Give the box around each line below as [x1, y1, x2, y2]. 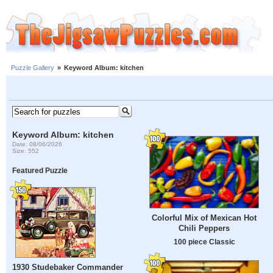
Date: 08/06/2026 [12, 140, 63, 147]
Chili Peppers [179, 224, 230, 233]
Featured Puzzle [12, 166, 68, 175]
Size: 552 [12, 147, 40, 154]
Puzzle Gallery [11, 64, 54, 72]
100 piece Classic [173, 238, 235, 246]
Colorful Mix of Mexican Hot [152, 213, 257, 223]
